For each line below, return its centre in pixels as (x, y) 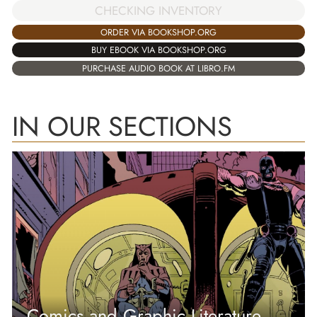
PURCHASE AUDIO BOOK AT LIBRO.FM (158, 68)
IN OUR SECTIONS (122, 126)
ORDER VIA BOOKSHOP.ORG (158, 32)
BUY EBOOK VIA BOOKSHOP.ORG (158, 50)
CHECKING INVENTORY (158, 11)
